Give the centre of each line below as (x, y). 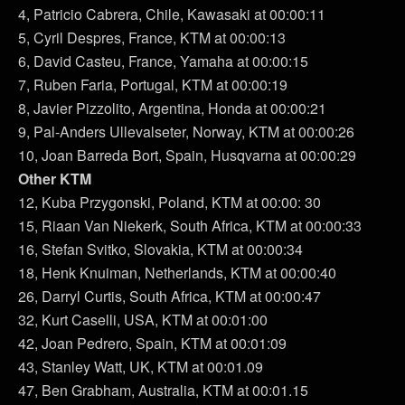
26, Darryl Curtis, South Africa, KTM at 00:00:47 (170, 296)
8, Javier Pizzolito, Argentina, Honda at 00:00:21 (172, 108)
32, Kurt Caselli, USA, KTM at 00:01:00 (143, 320)
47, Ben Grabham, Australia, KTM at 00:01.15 (163, 390)
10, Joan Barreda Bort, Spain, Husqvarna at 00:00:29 (187, 155)
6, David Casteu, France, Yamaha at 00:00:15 (163, 61)
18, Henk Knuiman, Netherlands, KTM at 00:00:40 (177, 273)
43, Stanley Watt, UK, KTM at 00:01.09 (141, 367)
